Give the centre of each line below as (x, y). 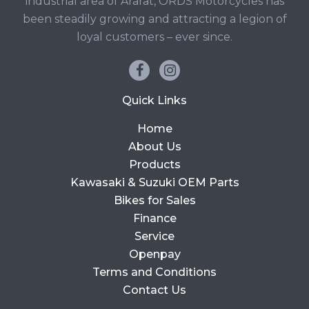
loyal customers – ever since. (154, 37)
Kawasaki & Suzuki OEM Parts (154, 183)
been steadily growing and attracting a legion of (154, 19)
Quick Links (154, 101)
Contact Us (154, 290)
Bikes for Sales (154, 201)
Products (154, 165)
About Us (154, 147)
